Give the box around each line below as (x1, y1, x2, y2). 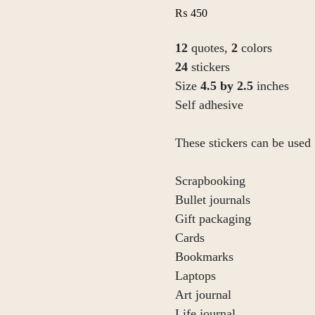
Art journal (175, 288, 231, 302)
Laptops (175, 269, 216, 283)
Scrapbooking (175, 174, 245, 188)
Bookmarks (175, 250, 233, 264)
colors (241, 41, 272, 55)
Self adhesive (175, 98, 243, 112)
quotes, (191, 41, 231, 55)
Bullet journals (175, 193, 250, 207)
